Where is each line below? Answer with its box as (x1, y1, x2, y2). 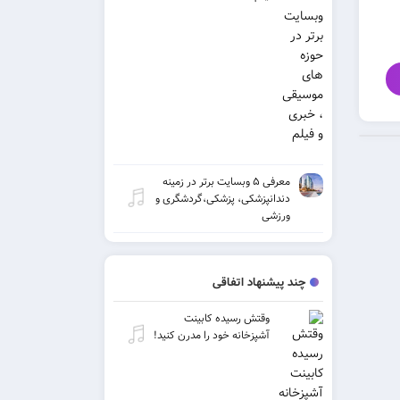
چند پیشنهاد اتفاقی (212, 273, 305, 293)
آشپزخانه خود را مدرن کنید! (154, 327, 270, 345)
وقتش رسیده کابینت (184, 310, 270, 328)
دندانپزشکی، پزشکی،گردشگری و (154, 190, 290, 208)
